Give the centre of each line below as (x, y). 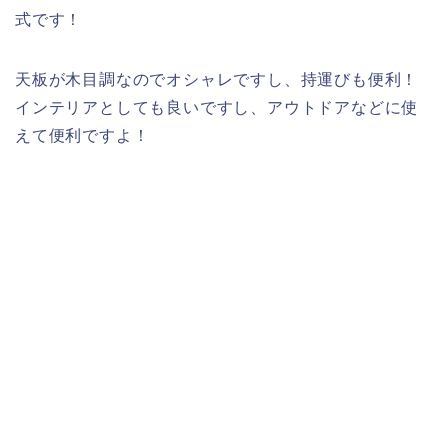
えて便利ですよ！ (82, 136)
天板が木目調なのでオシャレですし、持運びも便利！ (217, 80)
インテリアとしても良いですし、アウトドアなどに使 (217, 108)
